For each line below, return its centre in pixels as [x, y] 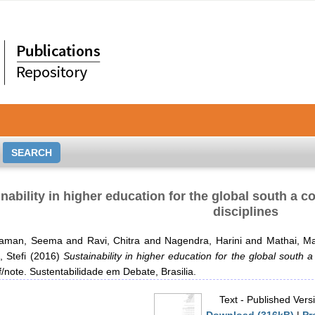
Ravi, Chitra [114, 240]
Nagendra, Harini [203, 240]
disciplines [246, 212]
